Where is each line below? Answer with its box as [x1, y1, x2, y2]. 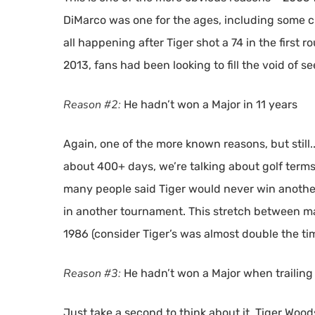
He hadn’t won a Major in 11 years [124, 98, 297, 111]
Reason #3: [63, 266, 124, 281]
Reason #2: [63, 97, 124, 112]
